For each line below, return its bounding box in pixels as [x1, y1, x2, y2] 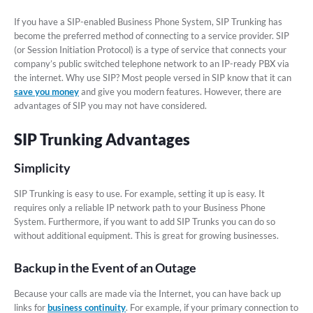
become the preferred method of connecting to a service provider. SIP [14, 30, 289, 41]
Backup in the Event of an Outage [14, 260, 196, 275]
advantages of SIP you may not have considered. [14, 100, 207, 111]
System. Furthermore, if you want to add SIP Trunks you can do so [14, 216, 275, 227]
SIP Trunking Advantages [14, 130, 190, 149]
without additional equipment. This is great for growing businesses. [14, 230, 279, 241]
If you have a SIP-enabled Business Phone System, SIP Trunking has [14, 16, 282, 27]
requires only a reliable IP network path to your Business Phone [14, 202, 265, 213]
